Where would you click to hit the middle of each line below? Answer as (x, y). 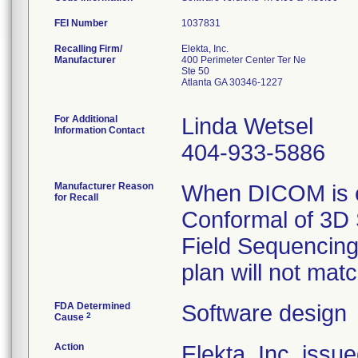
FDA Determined (92, 306)
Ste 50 (195, 71)
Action (69, 347)
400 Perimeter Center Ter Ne (244, 60)
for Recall (76, 197)
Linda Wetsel (247, 126)
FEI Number (81, 23)
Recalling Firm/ (88, 49)
